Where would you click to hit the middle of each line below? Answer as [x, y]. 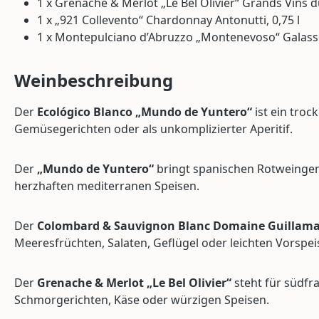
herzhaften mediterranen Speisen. [107, 185]
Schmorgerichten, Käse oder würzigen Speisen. [142, 299]
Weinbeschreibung [94, 80]
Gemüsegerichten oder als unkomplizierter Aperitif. [153, 129]
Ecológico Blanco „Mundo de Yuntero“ [145, 111]
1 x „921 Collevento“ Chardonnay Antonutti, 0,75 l [168, 20]
